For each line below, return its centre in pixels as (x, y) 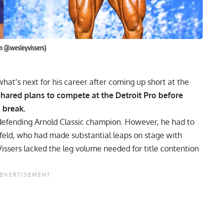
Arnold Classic (58, 122)
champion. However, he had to (139, 122)
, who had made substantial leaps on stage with (97, 135)
